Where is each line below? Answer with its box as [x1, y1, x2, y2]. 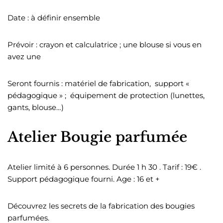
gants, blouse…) [7, 102, 64, 112]
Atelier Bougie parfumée [7, 128, 187, 146]
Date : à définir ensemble [7, 12, 100, 22]
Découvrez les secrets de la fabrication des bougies [7, 201, 195, 211]
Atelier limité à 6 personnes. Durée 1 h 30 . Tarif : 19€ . [7, 162, 201, 172]
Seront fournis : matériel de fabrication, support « [7, 78, 189, 88]
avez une [7, 51, 41, 61]
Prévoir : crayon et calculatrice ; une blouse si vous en [7, 39, 202, 49]
